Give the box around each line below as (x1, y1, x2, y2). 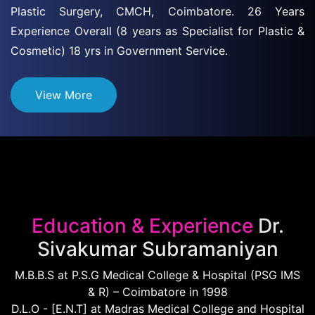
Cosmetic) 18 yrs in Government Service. (11, 43, 228, 58)
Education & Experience (31, 213, 253, 238)
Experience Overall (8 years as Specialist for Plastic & (11, 23, 304, 38)
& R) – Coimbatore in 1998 (87, 284, 228, 299)
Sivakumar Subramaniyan (37, 236, 278, 261)
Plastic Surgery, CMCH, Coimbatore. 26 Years (11, 4, 304, 18)
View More (35, 87, 92, 102)
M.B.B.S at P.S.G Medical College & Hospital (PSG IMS (15, 267, 300, 282)
